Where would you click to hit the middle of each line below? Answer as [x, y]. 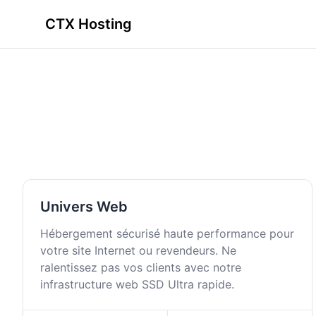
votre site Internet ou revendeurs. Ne [138, 250]
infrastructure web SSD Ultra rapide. [137, 284]
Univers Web [84, 207]
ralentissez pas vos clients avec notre [141, 267]
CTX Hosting [89, 24]
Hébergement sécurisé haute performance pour [167, 233]
